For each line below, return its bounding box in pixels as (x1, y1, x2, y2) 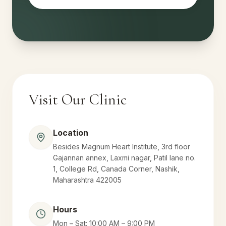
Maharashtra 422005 (53, 176, 122, 184)
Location (53, 128, 88, 138)
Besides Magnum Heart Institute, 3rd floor (53, 142, 190, 151)
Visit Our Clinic (29, 90, 127, 109)
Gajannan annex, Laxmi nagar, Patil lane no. (53, 153, 196, 162)
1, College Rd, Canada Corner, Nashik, (53, 164, 180, 173)
